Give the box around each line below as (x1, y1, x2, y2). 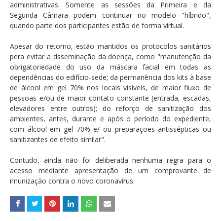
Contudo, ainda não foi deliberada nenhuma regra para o (10, 155, 211, 165)
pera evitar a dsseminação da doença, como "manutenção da (10, 52, 211, 62)
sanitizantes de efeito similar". (10, 135, 106, 145)
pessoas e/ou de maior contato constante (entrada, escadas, (10, 93, 211, 103)
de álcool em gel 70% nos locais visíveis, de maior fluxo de (10, 83, 211, 93)
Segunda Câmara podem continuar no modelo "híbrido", (10, 10, 211, 20)
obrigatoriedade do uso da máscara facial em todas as (10, 62, 211, 72)
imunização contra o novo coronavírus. (10, 176, 135, 186)
